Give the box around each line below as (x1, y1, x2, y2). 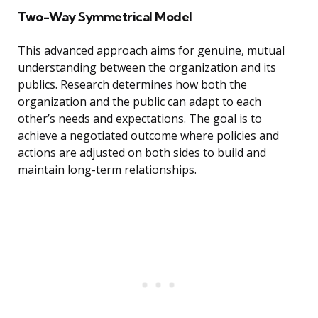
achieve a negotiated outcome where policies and (18, 128, 279, 144)
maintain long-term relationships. (18, 162, 197, 178)
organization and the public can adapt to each (18, 94, 261, 110)
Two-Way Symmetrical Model (18, 9, 192, 26)
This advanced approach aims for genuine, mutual (18, 43, 285, 59)
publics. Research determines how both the (18, 77, 247, 93)
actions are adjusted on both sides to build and (18, 145, 266, 161)
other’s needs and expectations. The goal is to (18, 111, 262, 127)
